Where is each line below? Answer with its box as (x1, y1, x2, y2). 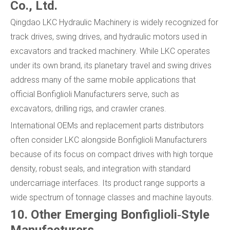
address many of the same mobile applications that (10, 74, 196, 85)
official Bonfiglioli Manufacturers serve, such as (10, 89, 179, 99)
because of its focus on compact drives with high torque (10, 149, 213, 159)
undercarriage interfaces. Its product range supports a (10, 178, 205, 188)
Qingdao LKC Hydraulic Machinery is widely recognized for (10, 17, 218, 27)
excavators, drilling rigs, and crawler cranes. (10, 103, 166, 113)
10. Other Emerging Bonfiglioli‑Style (10, 207, 209, 222)
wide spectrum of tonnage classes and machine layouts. (10, 192, 214, 202)
